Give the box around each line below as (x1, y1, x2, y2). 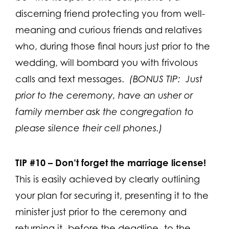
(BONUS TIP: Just (129, 73, 202, 84)
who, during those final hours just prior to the (15, 40, 210, 52)
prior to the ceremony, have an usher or (15, 89, 193, 101)
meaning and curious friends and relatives (15, 24, 202, 35)
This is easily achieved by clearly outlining (15, 173, 200, 185)
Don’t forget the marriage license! (55, 156, 206, 168)
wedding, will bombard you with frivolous (15, 57, 198, 68)
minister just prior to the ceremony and (15, 206, 187, 217)
